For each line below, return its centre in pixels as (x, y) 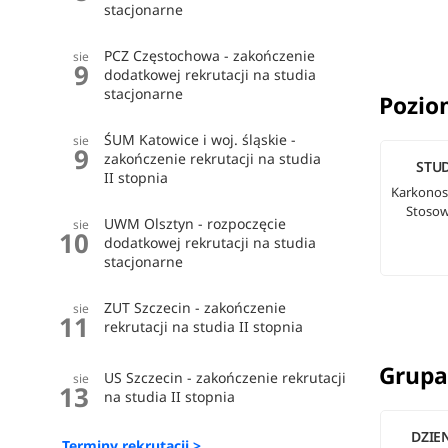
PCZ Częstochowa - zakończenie (210, 56)
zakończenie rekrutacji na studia (213, 159)
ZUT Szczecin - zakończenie (195, 308)
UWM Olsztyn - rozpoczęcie (195, 224)
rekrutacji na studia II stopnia (204, 327)
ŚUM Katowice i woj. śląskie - (200, 140)
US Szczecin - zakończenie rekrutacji (225, 378)
